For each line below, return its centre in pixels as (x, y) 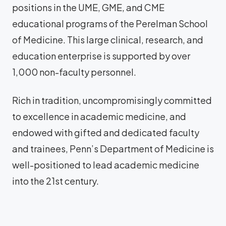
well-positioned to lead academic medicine (106, 165)
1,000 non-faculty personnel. (74, 72)
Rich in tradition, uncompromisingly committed (112, 100)
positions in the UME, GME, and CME (88, 7)
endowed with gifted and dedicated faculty (106, 132)
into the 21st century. (55, 181)
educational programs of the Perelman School (110, 23)
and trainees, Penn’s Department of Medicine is (113, 149)
